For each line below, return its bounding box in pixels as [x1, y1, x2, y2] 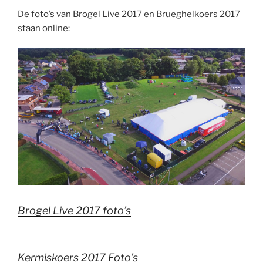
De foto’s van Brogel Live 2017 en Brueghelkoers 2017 [18, 8, 240, 19]
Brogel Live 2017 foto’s [18, 204, 131, 217]
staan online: [18, 22, 70, 33]
